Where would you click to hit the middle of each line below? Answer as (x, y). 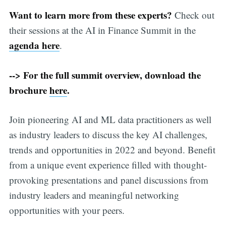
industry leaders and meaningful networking (94, 195)
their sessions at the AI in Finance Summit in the (102, 30)
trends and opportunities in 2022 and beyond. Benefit (112, 150)
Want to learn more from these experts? (92, 15)
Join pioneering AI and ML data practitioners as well (110, 120)
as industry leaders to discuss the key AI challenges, (108, 135)
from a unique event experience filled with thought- (108, 165)
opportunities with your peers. (67, 210)
